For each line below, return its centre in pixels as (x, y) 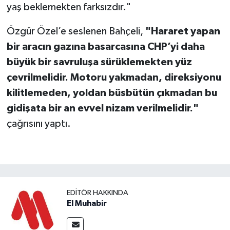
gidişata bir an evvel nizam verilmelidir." (102, 108)
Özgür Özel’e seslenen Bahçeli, (75, 31)
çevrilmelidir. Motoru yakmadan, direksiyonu (114, 77)
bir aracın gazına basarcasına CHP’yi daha (106, 46)
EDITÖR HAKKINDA (98, 193)
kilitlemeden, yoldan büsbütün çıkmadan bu (112, 93)
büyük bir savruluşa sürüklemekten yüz (99, 62)
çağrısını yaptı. (39, 123)
